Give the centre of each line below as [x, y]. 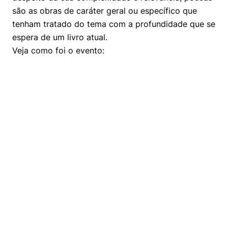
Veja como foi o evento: [58, 50]
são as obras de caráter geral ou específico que [105, 11]
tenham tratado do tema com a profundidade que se [114, 24]
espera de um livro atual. [60, 37]
